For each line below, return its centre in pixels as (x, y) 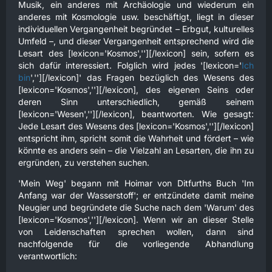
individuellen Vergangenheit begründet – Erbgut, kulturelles (136, 29)
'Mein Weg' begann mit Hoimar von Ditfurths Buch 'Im (136, 183)
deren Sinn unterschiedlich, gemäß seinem (136, 102)
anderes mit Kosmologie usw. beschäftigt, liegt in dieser (136, 17)
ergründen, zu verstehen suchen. (84, 162)
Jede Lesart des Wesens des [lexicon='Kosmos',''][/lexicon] (136, 126)
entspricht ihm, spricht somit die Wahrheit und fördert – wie (136, 138)
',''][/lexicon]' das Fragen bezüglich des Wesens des (142, 77)
